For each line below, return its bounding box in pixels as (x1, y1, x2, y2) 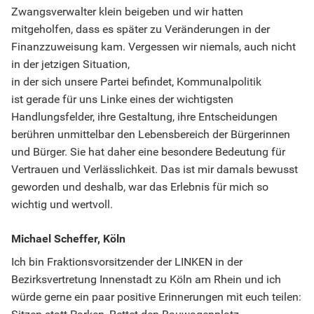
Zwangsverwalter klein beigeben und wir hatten (11, 5, 243, 19)
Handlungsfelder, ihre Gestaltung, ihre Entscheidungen (11, 110, 278, 124)
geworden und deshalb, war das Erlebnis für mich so (11, 180, 268, 194)
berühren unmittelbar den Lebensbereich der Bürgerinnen (11, 128, 290, 142)
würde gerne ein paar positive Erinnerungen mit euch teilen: (11, 290, 301, 304)
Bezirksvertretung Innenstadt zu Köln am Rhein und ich (11, 273, 281, 287)
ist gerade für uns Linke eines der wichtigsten (11, 93, 233, 107)
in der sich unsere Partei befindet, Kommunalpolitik (11, 75, 261, 89)
